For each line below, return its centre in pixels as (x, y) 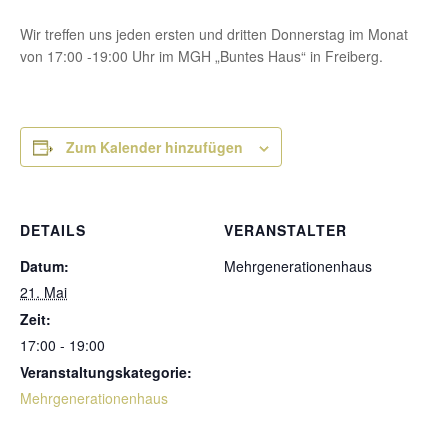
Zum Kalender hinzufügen (154, 147)
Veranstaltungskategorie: (106, 372)
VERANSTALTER (285, 230)
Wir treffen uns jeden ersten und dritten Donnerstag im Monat (214, 34)
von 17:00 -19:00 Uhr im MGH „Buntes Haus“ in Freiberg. (201, 56)
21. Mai (43, 292)
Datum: (44, 266)
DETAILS (53, 230)
